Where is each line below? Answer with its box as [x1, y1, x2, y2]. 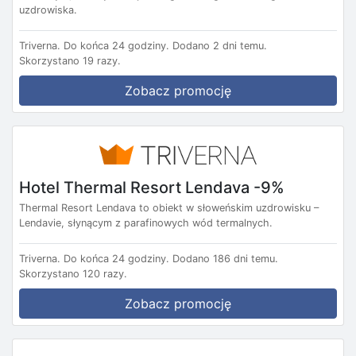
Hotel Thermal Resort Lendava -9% [19, 177, 284, 197]
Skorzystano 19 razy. [19, 55, 121, 68]
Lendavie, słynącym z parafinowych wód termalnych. [19, 216, 273, 229]
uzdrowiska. [19, 4, 77, 17]
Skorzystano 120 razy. [19, 267, 127, 280]
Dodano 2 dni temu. [172, 40, 267, 52]
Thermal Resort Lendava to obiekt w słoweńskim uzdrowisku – [19, 201, 319, 214]
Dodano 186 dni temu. [172, 252, 278, 265]
